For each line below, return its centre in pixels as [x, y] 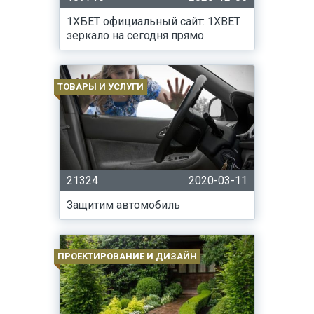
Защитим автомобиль [123, 205]
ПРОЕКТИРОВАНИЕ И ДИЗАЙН [127, 256]
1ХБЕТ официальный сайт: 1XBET [153, 21]
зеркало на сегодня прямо [135, 35]
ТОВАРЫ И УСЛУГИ [101, 87]
